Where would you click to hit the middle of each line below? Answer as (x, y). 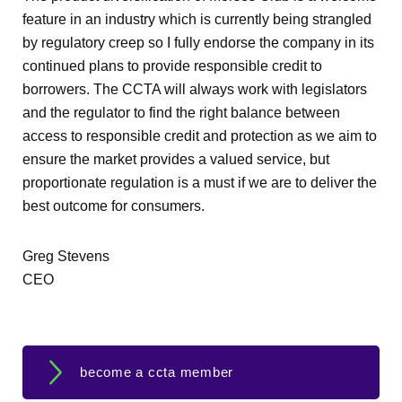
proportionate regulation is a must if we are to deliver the (200, 183)
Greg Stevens (66, 256)
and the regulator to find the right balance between (181, 113)
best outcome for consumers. (114, 206)
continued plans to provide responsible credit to (172, 66)
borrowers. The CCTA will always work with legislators (195, 89)
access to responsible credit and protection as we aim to (200, 136)
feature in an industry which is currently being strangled (197, 19)
